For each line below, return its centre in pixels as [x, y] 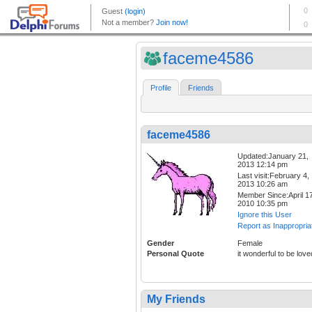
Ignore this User [265, 215]
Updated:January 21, [273, 156]
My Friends [176, 299]
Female [250, 243]
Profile [161, 88]
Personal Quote [175, 254]
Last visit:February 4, [273, 176]
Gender [161, 243]
